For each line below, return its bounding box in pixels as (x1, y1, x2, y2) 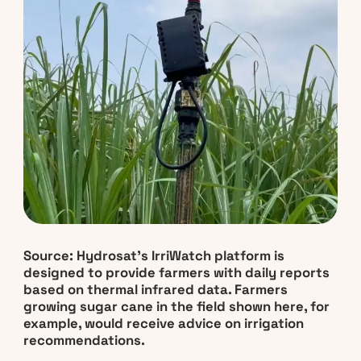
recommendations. (23, 331, 145, 349)
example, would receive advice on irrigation (23, 314, 304, 332)
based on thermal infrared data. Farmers (23, 280, 288, 298)
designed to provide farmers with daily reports (23, 263, 330, 281)
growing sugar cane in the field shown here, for (23, 297, 330, 315)
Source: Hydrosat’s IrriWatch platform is (23, 247, 284, 264)
